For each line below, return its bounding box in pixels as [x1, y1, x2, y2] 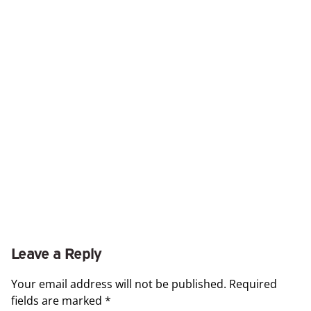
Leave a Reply [11, 242, 102, 263]
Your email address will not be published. [11, 276, 226, 292]
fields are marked [11, 293, 105, 309]
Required [229, 276, 277, 292]
